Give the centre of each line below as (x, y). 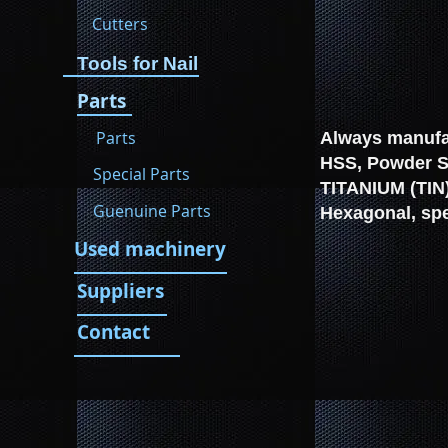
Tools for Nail (137, 63)
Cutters (120, 24)
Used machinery (150, 249)
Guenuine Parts (152, 211)
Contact (113, 332)
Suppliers (120, 291)
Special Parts (141, 174)
